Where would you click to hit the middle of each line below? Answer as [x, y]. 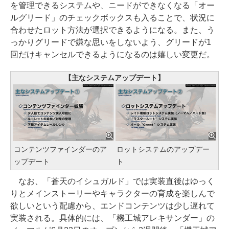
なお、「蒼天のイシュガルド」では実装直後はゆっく [112, 181]
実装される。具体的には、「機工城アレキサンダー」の [112, 218]
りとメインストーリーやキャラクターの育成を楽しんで [112, 194]
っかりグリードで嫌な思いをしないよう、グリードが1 [111, 42]
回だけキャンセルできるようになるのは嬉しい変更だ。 [112, 54]
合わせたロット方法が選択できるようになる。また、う [112, 30]
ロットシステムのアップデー [163, 150]
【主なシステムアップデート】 [114, 77]
